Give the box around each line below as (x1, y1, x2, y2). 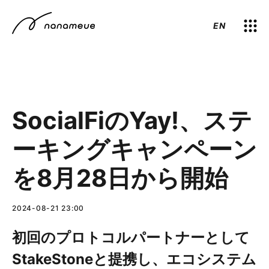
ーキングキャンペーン (12, 134, 257, 164)
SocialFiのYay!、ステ (12, 106, 252, 135)
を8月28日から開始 (12, 163, 228, 193)
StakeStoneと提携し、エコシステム (12, 250, 256, 268)
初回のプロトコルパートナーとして (12, 229, 250, 246)
